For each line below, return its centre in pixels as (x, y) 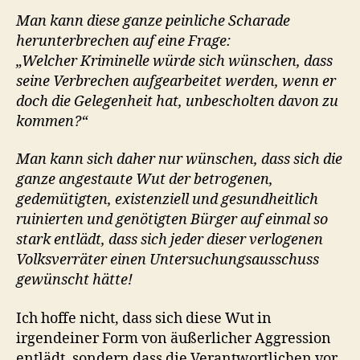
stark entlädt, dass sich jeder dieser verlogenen (170, 240)
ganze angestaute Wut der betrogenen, (145, 180)
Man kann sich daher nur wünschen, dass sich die (179, 160)
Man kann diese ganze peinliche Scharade (153, 21)
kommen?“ (52, 121)
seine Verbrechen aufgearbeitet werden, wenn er (176, 81)
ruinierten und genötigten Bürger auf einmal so (172, 220)
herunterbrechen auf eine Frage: (123, 41)
